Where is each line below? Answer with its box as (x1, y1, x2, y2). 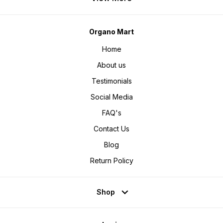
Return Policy (90, 156, 133, 165)
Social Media (90, 92, 133, 101)
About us (97, 60, 126, 69)
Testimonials (91, 76, 132, 85)
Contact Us (94, 124, 129, 133)
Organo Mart (89, 27, 134, 36)
